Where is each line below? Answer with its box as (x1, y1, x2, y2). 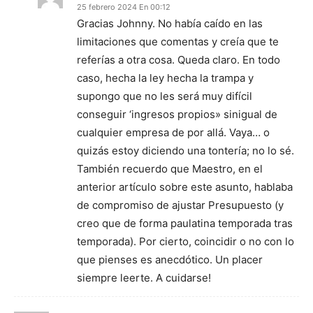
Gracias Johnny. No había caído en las (77, 17, 263, 30)
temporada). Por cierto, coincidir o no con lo (77, 235, 294, 248)
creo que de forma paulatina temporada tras (77, 217, 293, 230)
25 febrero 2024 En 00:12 (77, 2, 170, 12)
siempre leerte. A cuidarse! (77, 271, 211, 284)
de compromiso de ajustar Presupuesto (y (77, 198, 284, 212)
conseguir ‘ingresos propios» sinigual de (77, 108, 277, 121)
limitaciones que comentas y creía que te (77, 35, 279, 48)
